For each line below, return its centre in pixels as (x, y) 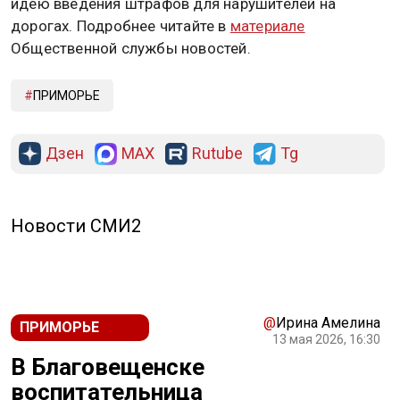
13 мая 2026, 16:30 (326, 340)
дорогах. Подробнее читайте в (121, 26)
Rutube (217, 154)
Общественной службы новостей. (131, 49)
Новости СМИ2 (76, 226)
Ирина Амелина (328, 323)
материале (267, 26)
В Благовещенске (108, 367)
